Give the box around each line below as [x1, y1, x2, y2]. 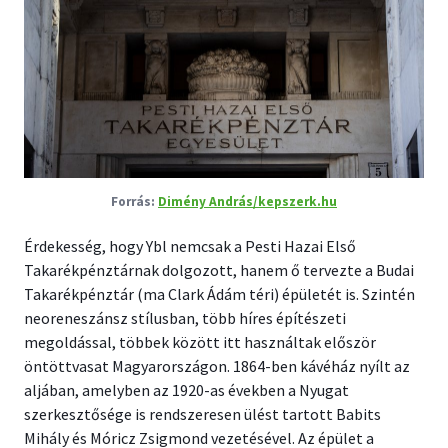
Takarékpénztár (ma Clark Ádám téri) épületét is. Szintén [24, 284, 415, 304]
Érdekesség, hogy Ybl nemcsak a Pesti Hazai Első [24, 236, 356, 256]
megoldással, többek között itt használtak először [24, 332, 376, 352]
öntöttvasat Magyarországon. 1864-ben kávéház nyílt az [24, 356, 410, 376]
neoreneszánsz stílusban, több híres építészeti [24, 308, 346, 328]
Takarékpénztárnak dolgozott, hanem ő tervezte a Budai [24, 260, 414, 280]
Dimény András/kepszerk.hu [158, 193, 337, 210]
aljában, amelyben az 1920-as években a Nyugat [24, 380, 349, 400]
